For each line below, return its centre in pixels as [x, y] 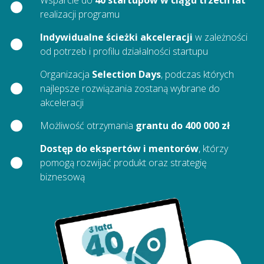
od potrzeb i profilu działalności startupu [124, 51]
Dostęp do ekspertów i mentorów [119, 148]
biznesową [62, 176]
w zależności [220, 37]
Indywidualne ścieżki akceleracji [116, 37]
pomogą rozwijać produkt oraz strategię [123, 162]
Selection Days [126, 74]
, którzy [213, 148]
